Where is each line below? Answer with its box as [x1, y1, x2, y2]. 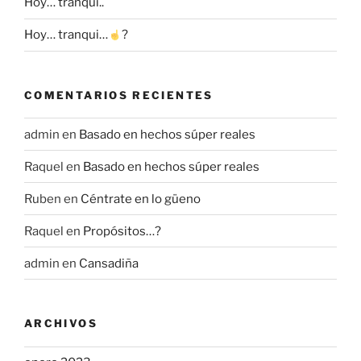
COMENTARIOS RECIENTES [24, 88, 214, 102]
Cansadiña [79, 255, 139, 271]
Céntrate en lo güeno [81, 191, 201, 206]
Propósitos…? [83, 223, 161, 239]
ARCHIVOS [24, 317, 98, 330]
